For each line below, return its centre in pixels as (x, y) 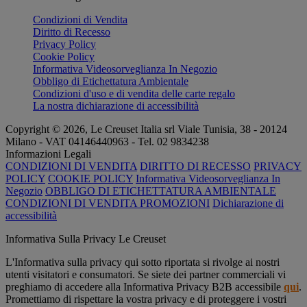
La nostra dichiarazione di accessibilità (116, 106)
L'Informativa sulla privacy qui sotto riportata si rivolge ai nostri (143, 262)
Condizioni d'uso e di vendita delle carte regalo (134, 94)
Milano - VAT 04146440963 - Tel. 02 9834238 (107, 142)
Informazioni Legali (48, 154)
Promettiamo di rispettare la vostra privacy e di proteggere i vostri (146, 299)
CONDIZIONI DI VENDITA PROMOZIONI (108, 203)
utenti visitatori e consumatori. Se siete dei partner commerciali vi (146, 274)
